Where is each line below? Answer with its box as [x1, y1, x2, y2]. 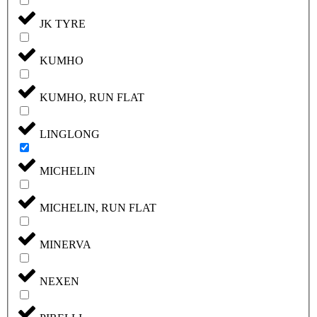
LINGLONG [40, 127, 100, 140]
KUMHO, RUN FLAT [40, 91, 144, 103]
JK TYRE [40, 17, 86, 30]
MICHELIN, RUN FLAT [40, 201, 156, 214]
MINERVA [40, 238, 91, 250]
